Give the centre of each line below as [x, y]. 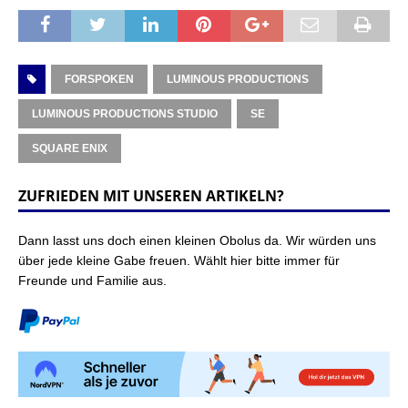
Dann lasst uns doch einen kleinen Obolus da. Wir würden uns [197, 240]
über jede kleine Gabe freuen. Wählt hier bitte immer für [179, 260]
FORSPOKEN [99, 79]
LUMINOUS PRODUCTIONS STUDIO [125, 113]
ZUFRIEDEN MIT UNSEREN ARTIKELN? [151, 195]
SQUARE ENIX [70, 148]
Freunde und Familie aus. [92, 280]
